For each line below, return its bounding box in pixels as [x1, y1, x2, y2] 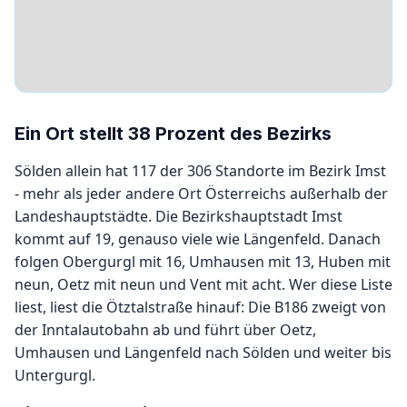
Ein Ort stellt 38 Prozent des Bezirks [15, 123, 332, 144]
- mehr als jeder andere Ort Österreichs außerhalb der [15, 184, 388, 203]
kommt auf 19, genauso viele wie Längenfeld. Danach [15, 229, 381, 249]
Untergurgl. [15, 365, 95, 385]
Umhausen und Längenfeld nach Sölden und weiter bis [15, 342, 392, 362]
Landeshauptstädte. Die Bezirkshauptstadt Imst [15, 206, 342, 226]
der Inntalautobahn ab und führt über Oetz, [15, 320, 316, 340]
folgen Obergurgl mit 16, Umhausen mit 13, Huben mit [15, 252, 391, 272]
